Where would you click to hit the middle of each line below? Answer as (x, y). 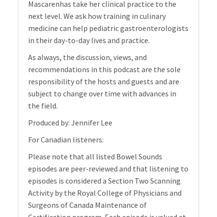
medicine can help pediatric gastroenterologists (108, 28)
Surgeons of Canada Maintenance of (88, 205)
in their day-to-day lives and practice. (89, 40)
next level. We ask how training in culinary (97, 16)
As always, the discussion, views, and (88, 57)
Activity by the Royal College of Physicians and (105, 193)
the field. (43, 106)
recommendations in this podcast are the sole (105, 70)
